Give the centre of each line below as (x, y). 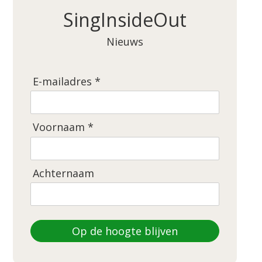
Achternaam (63, 173)
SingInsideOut (125, 19)
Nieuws (125, 42)
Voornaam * (63, 127)
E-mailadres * (67, 81)
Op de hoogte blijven (125, 231)
